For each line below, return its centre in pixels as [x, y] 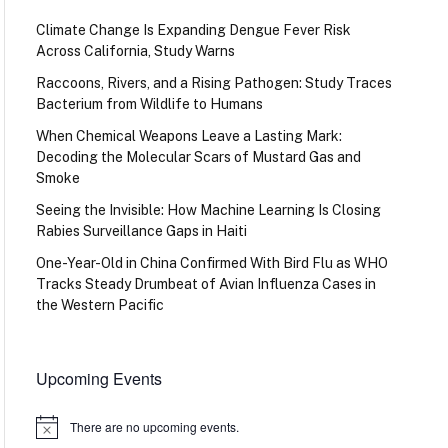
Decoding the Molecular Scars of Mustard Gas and [198, 157]
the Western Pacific [99, 305]
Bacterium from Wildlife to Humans [149, 104]
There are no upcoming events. [154, 427]
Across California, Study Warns [135, 51]
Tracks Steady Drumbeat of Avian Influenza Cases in [205, 284]
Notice [52, 433]
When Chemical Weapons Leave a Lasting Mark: [188, 136]
